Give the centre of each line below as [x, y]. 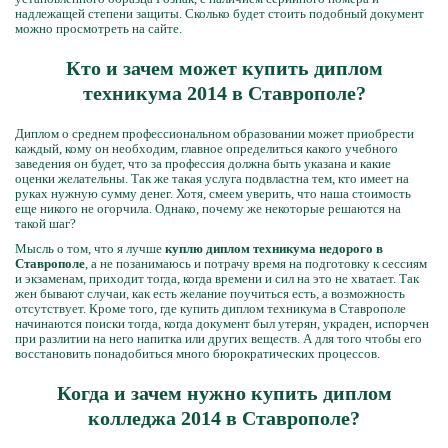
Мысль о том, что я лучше [90, 248]
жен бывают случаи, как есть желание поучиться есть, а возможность [210, 293]
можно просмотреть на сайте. [98, 28]
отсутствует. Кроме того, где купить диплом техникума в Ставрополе [210, 308]
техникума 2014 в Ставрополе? [224, 93]
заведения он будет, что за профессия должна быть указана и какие [203, 163]
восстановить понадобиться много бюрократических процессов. [197, 353]
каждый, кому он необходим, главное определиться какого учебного [206, 148]
